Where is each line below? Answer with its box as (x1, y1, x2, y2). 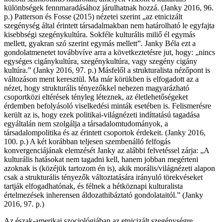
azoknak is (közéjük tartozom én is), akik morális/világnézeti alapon (4, 164, 215, 173)
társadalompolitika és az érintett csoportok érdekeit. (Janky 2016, (4, 128, 206, 137)
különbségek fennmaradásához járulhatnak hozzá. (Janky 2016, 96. (4, 3, 214, 12)
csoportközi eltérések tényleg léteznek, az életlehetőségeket (4, 93, 188, 102)
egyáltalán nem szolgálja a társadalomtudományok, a (4, 119, 168, 128)
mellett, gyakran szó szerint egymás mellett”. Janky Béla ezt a (4, 39, 196, 48)
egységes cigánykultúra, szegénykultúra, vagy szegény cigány (4, 57, 197, 66)
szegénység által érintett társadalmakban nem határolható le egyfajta (4, 21, 215, 30)
